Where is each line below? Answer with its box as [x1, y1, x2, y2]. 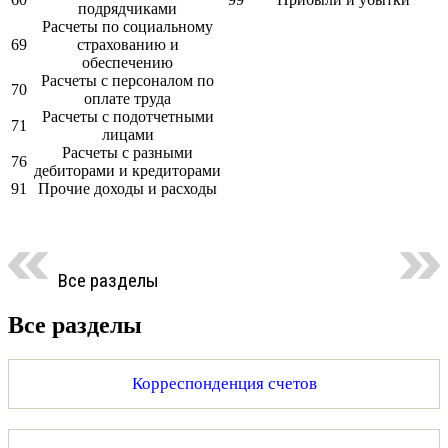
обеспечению [82, 54, 173, 72]
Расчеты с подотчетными [41, 108, 214, 126]
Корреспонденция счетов [131, 374, 317, 394]
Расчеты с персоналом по [41, 72, 214, 90]
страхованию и [76, 36, 179, 54]
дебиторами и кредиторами [34, 162, 221, 180]
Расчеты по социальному [42, 18, 213, 36]
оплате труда [84, 90, 171, 108]
